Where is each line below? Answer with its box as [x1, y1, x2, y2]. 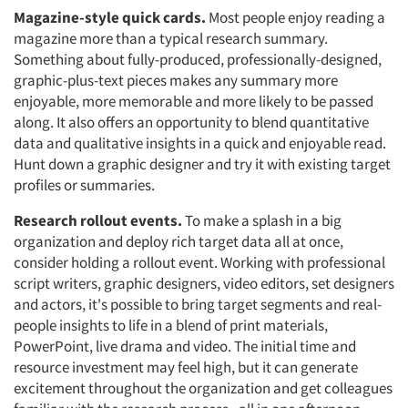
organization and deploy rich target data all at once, [14, 231, 343, 251]
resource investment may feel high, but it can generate [14, 357, 358, 377]
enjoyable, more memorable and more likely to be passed [14, 91, 373, 111]
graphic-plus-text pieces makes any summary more [14, 70, 338, 90]
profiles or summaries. [14, 175, 155, 195]
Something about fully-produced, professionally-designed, [14, 49, 382, 69]
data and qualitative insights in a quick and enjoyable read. [14, 133, 386, 153]
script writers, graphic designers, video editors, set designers [14, 273, 394, 293]
